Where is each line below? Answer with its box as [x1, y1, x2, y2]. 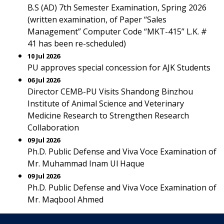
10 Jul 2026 [27, 51, 60, 60]
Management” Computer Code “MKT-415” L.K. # [27, 26, 207, 37]
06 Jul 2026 [27, 75, 60, 84]
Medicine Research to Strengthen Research [27, 110, 189, 121]
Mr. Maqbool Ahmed [27, 194, 103, 205]
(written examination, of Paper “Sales [27, 14, 166, 25]
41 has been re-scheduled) [27, 38, 126, 49]
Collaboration [27, 122, 79, 133]
